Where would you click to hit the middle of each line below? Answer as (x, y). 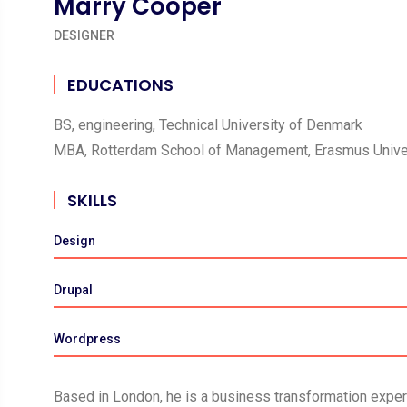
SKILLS (92, 200)
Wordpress (87, 339)
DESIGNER (84, 35)
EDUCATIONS (120, 85)
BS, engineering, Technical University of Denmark (208, 125)
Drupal (73, 290)
